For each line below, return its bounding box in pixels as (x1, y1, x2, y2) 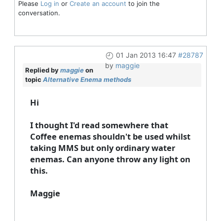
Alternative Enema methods (42, 75, 131, 83)
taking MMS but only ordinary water (30, 142, 175, 153)
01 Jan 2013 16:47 (115, 50, 176, 59)
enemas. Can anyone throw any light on (30, 153, 190, 165)
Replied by (25, 66, 60, 74)
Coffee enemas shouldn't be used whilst (30, 130, 190, 142)
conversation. (18, 8, 60, 17)
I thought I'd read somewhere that (30, 119, 168, 131)
